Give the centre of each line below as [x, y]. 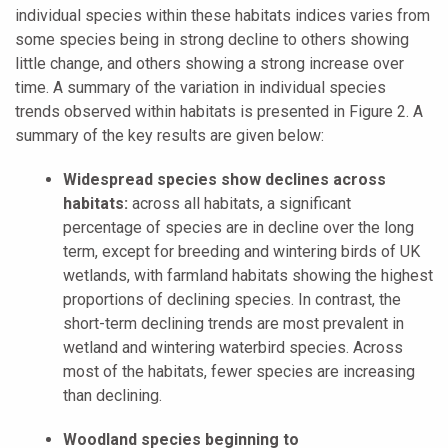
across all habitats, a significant [239, 204]
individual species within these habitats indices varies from [222, 16]
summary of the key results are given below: [169, 136]
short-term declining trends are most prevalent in [233, 324]
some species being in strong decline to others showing [212, 40]
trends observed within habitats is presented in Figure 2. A [219, 112]
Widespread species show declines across [224, 180]
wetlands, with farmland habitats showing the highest [248, 276]
